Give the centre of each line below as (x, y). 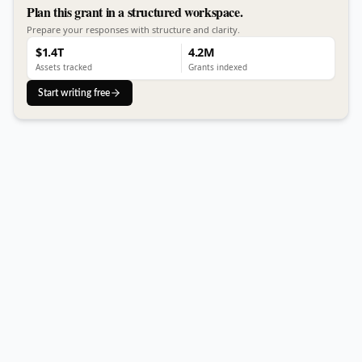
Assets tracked (64, 67)
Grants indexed (218, 67)
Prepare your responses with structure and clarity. (133, 29)
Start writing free (74, 93)
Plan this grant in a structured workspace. (135, 12)
